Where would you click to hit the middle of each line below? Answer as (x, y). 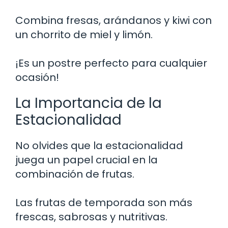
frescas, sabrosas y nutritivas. (91, 217)
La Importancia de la (89, 103)
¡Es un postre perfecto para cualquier (111, 63)
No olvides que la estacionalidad (99, 145)
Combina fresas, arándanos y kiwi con (113, 20)
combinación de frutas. (75, 174)
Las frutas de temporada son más (104, 202)
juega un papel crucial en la (87, 160)
